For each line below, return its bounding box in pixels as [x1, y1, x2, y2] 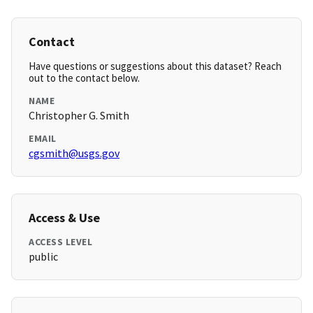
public [29, 249, 58, 264]
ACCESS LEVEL [29, 235, 92, 249]
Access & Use [29, 210, 100, 226]
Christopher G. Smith [29, 108, 129, 123]
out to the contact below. [29, 71, 140, 85]
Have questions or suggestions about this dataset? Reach [29, 59, 282, 73]
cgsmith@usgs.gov [29, 146, 119, 161]
